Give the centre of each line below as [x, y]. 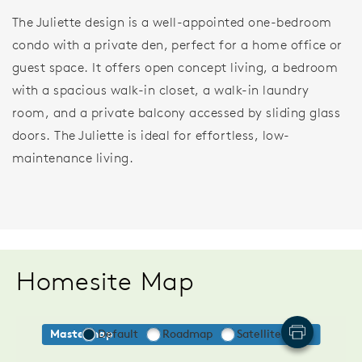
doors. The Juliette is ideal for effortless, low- [151, 135]
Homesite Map [105, 281]
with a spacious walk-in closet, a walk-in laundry [161, 90]
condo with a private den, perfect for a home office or [177, 45]
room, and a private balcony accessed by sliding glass [177, 113]
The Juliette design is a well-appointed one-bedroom [172, 22]
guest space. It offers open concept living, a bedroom [175, 67]
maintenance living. [73, 158]
